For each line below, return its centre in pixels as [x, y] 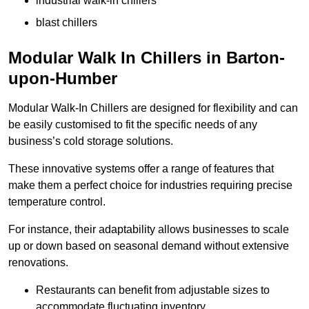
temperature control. [57, 202]
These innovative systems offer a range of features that [141, 169]
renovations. [38, 263]
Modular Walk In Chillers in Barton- [147, 58]
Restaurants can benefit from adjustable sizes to [153, 290]
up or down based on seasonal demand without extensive [149, 246]
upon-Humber [63, 79]
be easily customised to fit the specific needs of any [133, 125]
